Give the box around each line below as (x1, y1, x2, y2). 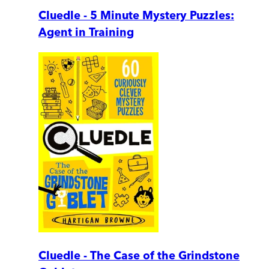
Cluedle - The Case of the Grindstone (38, 248, 240, 262)
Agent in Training (38, 25, 134, 40)
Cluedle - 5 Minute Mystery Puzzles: (38, 8, 234, 23)
